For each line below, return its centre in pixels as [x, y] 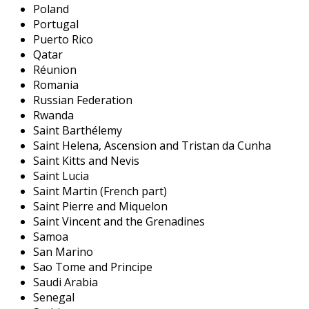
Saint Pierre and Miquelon [100, 206]
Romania [56, 84]
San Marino [63, 251]
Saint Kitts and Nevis [86, 160]
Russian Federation [83, 100]
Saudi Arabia [66, 282]
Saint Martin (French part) [100, 191]
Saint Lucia [61, 176]
